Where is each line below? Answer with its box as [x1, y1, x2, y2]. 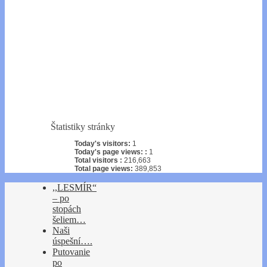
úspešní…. [52, 236, 92, 247]
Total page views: [74, 164, 135, 173]
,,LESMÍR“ [52, 182, 97, 193]
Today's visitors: [74, 139, 132, 148]
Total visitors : [74, 156, 124, 165]
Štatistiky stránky [51, 122, 115, 132]
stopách [52, 204, 81, 215]
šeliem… [52, 215, 86, 225]
